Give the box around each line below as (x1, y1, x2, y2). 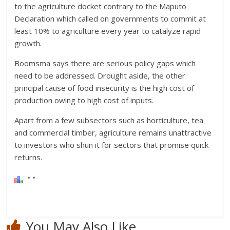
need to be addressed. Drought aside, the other (14, 70, 186, 81)
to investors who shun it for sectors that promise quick (14, 139, 209, 150)
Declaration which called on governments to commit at (14, 13, 206, 24)
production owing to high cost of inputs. (14, 94, 154, 105)
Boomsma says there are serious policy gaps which (14, 57, 196, 68)
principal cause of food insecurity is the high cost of (14, 82, 195, 93)
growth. (14, 37, 42, 48)
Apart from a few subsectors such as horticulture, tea (14, 114, 204, 125)
